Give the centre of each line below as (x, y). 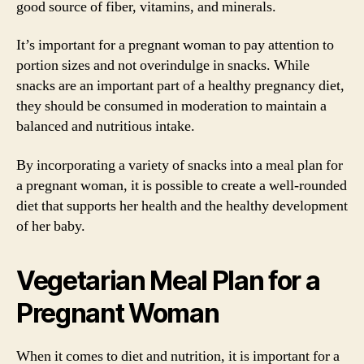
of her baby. (51, 226)
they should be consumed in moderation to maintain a (171, 106)
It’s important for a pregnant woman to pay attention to (175, 45)
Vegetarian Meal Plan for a (168, 280)
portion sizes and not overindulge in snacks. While (163, 65)
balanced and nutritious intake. (106, 126)
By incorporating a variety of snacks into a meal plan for (180, 165)
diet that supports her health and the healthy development (182, 206)
